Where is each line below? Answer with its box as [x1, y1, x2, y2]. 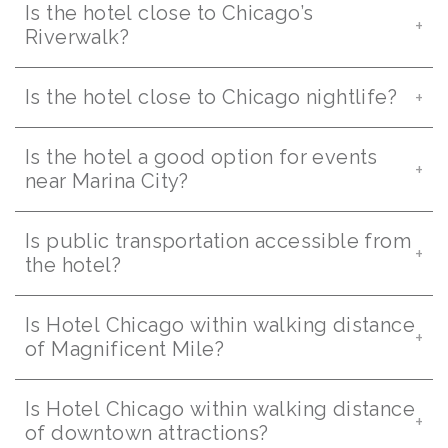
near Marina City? [25, 169, 189, 193]
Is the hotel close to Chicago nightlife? [25, 85, 397, 109]
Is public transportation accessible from [25, 229, 411, 253]
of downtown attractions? [25, 421, 269, 445]
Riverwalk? [25, 25, 129, 49]
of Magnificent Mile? [25, 337, 224, 361]
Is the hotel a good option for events [25, 145, 378, 169]
